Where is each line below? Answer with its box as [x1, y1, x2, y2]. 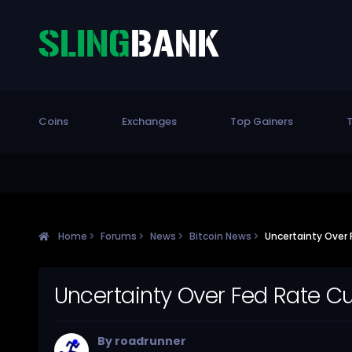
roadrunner [114, 333, 186, 350]
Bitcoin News [189, 229, 254, 243]
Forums [100, 229, 139, 243]
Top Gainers [229, 114, 293, 129]
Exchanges [121, 114, 177, 129]
